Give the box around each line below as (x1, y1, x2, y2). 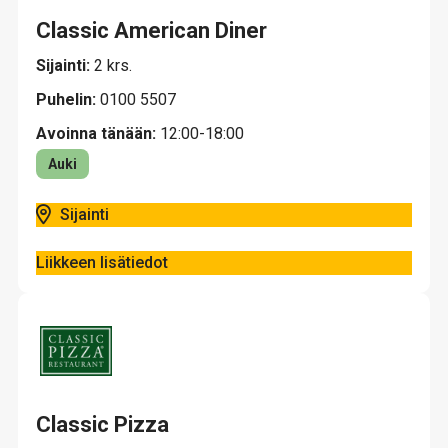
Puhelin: (36, 90, 100, 109)
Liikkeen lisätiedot (36, 253, 168, 272)
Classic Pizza (36, 412, 169, 437)
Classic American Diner (36, 18, 267, 43)
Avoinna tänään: (36, 124, 156, 143)
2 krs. (94, 56, 132, 75)
